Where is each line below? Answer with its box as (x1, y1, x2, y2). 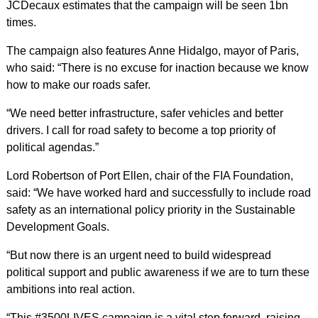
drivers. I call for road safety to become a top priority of (6, 124, 275, 136)
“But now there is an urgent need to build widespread (6, 249, 271, 261)
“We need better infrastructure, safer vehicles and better (6, 107, 283, 119)
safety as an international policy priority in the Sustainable (6, 204, 295, 216)
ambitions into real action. (6, 283, 135, 295)
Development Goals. (6, 221, 109, 233)
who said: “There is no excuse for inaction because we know (6, 62, 309, 74)
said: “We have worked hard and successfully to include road (6, 187, 311, 199)
